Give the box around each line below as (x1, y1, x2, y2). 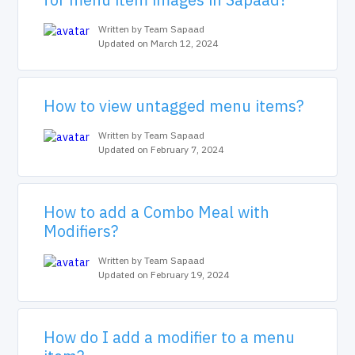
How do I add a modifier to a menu (44, 326, 296, 348)
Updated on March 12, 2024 (98, 37, 219, 49)
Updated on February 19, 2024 (98, 269, 230, 281)
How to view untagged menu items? (44, 95, 304, 116)
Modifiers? (44, 220, 119, 242)
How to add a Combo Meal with (44, 201, 270, 223)
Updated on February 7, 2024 (98, 143, 224, 155)
